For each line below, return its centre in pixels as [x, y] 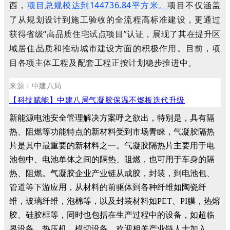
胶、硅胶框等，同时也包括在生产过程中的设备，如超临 [112, 215]
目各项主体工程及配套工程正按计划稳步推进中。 [104, 63]
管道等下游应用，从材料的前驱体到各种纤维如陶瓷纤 [108, 187]
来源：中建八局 [35, 86]
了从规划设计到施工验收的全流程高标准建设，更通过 [115, 20]
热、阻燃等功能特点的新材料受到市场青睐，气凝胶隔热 [112, 132]
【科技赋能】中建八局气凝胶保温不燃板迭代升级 [97, 100]
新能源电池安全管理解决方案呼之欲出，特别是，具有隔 [112, 118]
